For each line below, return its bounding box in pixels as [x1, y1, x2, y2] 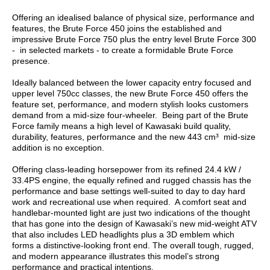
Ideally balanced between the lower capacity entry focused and [12, 78, 251, 88]
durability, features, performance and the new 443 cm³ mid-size [12, 132, 256, 142]
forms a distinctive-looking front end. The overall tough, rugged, [12, 240, 254, 251]
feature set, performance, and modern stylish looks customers [12, 99, 248, 110]
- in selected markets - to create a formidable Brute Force [12, 45, 233, 55]
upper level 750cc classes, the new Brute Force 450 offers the [12, 89, 248, 99]
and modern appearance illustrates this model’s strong [12, 251, 219, 262]
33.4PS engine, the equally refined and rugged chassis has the [12, 175, 251, 186]
